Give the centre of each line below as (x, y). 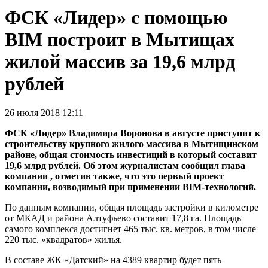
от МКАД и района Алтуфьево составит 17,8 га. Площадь (123, 218)
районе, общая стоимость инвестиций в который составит (131, 155)
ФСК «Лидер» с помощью (116, 17)
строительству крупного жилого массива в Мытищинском (132, 144)
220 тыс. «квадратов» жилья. (63, 240)
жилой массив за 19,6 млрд (120, 61)
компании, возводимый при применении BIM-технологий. (130, 187)
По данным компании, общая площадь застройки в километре (132, 208)
